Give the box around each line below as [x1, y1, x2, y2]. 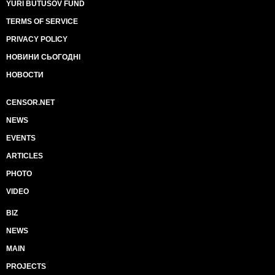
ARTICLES [6, 152, 43, 160]
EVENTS [6, 134, 36, 142]
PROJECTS [6, 262, 46, 271]
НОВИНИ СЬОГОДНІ [6, 53, 80, 61]
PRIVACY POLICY [6, 35, 68, 44]
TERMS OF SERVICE [6, 17, 78, 26]
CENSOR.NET [6, 98, 55, 107]
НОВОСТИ [6, 71, 44, 79]
